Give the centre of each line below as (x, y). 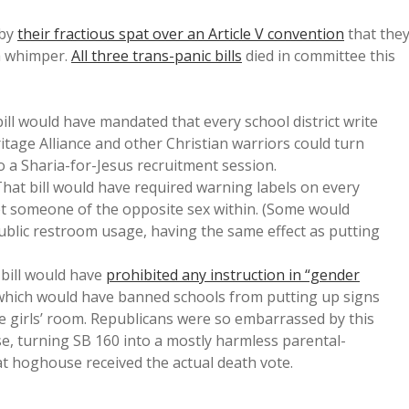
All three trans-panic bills (157, 56)
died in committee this (319, 56)
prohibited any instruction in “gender (233, 275)
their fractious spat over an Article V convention (181, 34)
